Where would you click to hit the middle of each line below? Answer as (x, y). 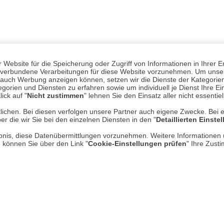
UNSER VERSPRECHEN (112, 48)
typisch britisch (137, 70)
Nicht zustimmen (55, 95)
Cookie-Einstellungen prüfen (137, 143)
